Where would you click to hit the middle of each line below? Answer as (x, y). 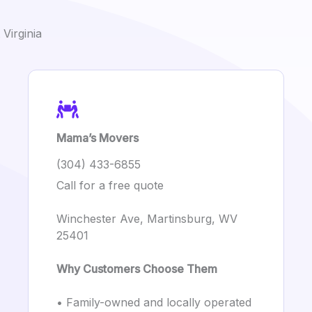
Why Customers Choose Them (137, 269)
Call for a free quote (110, 185)
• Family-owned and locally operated (154, 302)
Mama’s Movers (97, 138)
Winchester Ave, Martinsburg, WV (147, 219)
